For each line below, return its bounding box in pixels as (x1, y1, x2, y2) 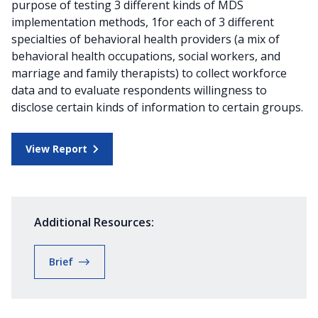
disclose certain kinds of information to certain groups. (11, 99, 303, 115)
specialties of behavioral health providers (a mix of (11, 31, 280, 47)
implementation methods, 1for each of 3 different (11, 13, 274, 30)
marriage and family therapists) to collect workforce (11, 65, 287, 81)
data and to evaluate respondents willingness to (11, 82, 267, 98)
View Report (26, 141, 87, 155)
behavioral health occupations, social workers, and (11, 48, 280, 64)
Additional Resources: (34, 214, 154, 230)
